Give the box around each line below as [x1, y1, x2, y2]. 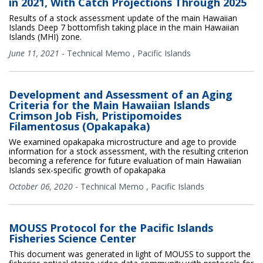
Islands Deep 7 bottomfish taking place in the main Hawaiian [9, 21, 239, 33]
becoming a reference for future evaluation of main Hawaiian [9, 154, 241, 166]
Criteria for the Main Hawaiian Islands [9, 97, 210, 112]
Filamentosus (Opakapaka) [9, 119, 150, 133]
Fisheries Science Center [9, 231, 136, 245]
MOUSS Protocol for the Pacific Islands [9, 220, 213, 235]
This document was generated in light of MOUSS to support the [9, 248, 251, 259]
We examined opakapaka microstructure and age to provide [9, 136, 237, 147]
